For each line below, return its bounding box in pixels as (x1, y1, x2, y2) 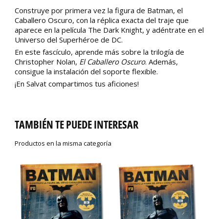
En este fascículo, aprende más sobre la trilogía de (15, 47, 184, 57)
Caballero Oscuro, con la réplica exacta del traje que (15, 15, 189, 25)
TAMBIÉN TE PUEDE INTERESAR (15, 116, 138, 131)
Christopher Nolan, (15, 57, 79, 67)
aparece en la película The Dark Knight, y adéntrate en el (15, 25, 204, 35)
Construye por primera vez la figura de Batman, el (15, 5, 183, 16)
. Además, (145, 57, 178, 67)
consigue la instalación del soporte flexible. (15, 66, 158, 77)
